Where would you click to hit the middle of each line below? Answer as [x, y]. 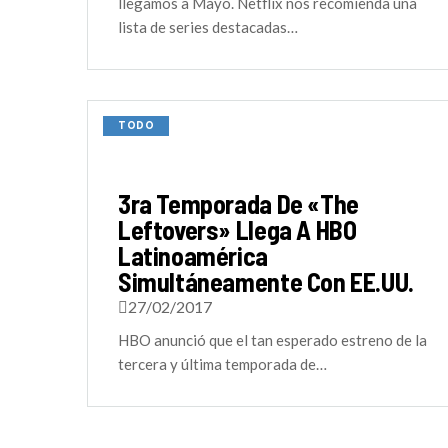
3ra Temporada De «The [238, 203]
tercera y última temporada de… [222, 364]
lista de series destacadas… [208, 27]
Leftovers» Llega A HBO [237, 229]
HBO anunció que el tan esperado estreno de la [272, 340]
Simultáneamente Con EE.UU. [266, 281]
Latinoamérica [193, 255]
